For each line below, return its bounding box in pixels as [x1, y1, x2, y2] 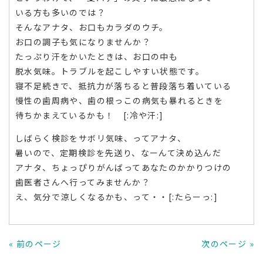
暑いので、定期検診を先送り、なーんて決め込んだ [15, 147, 222, 159]
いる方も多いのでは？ [15, 6, 106, 18]
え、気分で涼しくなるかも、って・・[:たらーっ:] [15, 191, 218, 203]
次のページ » [201, 238, 254, 249]
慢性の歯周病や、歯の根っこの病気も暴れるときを [15, 95, 224, 106]
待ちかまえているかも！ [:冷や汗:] [15, 109, 164, 121]
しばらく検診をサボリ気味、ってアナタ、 [15, 132, 187, 144]
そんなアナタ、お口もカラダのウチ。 [15, 21, 168, 33]
